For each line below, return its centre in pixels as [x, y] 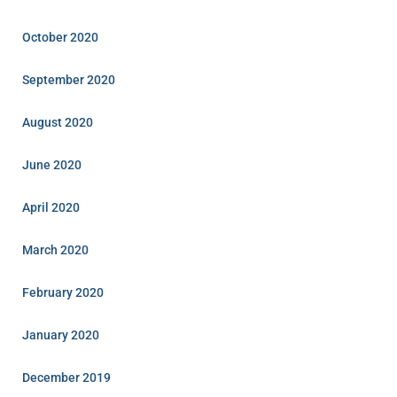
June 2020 [52, 165]
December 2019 [66, 378]
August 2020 [58, 123]
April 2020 [51, 208]
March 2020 [55, 250]
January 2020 [61, 335]
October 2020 [60, 38]
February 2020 [63, 293]
